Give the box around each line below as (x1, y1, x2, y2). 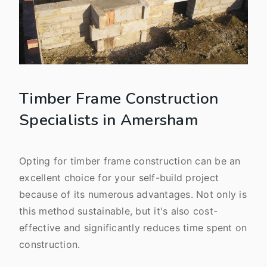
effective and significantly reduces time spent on (19, 222, 247, 234)
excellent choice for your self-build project (19, 172, 219, 184)
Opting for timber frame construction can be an (19, 155, 241, 167)
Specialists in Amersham (19, 110, 198, 131)
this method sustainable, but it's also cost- (19, 205, 218, 217)
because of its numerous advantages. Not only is (19, 188, 247, 200)
